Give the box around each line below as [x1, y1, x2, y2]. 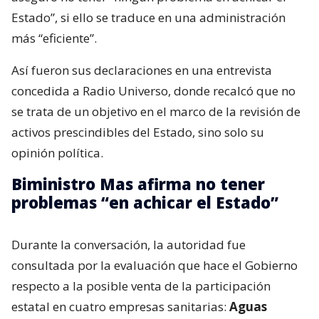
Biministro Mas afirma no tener [11, 173, 265, 195]
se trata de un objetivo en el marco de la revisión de [11, 103, 300, 120]
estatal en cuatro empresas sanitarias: [11, 298, 229, 315]
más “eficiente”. [11, 30, 97, 47]
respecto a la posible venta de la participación [11, 278, 271, 295]
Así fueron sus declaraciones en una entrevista [11, 62, 272, 79]
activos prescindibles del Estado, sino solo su [11, 124, 264, 141]
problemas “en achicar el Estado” [11, 192, 278, 214]
